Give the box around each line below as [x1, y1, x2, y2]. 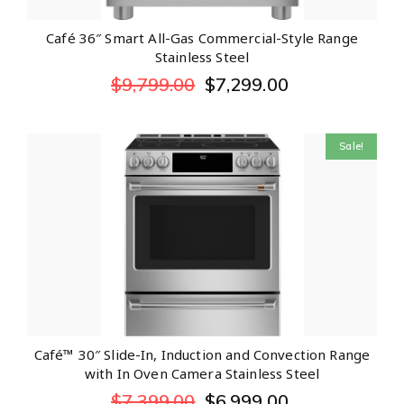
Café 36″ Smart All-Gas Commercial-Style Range [46, 29, 358, 48]
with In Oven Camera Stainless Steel [84, 364, 320, 383]
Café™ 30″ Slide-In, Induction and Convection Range [33, 345, 371, 364]
